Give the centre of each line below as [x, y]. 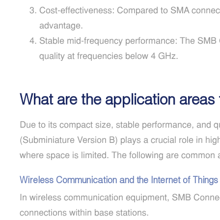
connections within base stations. [84, 213]
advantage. [61, 26]
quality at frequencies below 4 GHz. [109, 57]
